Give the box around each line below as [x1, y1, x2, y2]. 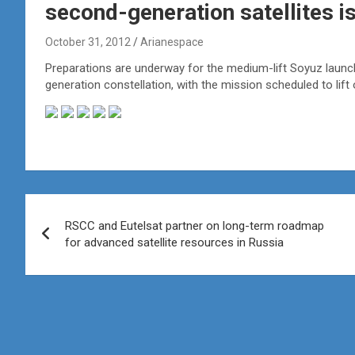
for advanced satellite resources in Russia [65, 235, 284, 250]
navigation [25, 226, 143, 257]
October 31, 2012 [45, 35, 131, 48]
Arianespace [140, 35, 204, 48]
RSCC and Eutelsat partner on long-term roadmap [65, 218, 324, 233]
